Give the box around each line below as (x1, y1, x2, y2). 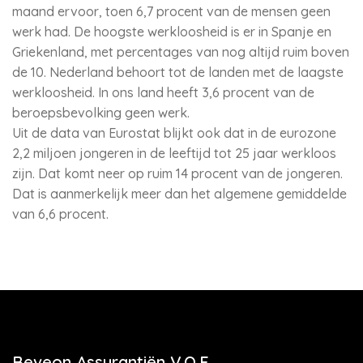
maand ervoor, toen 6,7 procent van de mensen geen (12, 3, 331, 19)
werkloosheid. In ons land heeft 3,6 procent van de (12, 84, 314, 100)
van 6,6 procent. (12, 206, 109, 222)
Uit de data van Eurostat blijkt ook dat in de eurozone (12, 125, 336, 141)
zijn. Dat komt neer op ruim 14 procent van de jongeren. (12, 165, 343, 181)
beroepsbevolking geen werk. (12, 105, 190, 121)
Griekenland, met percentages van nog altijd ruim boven (12, 44, 349, 60)
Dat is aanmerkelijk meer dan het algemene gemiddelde (12, 186, 347, 202)
